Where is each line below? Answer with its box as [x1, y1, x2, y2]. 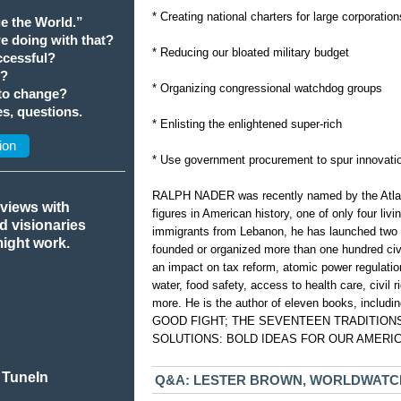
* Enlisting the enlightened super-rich [152, 117, 343, 132]
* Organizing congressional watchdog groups [152, 81, 383, 96]
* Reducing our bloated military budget [152, 46, 350, 60]
